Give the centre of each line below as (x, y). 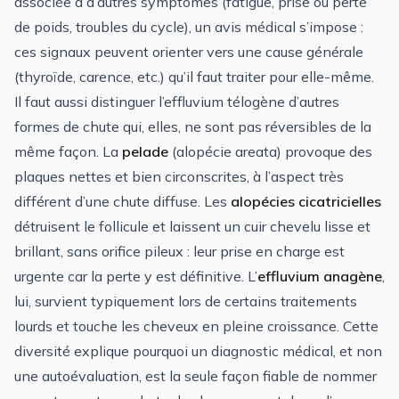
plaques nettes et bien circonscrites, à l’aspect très (179, 177)
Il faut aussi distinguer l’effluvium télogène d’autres (177, 102)
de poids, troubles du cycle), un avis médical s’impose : (189, 27)
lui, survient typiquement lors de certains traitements (186, 301)
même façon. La (68, 152)
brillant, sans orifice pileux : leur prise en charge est (179, 252)
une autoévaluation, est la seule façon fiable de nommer (195, 376)
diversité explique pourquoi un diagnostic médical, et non (198, 351)
